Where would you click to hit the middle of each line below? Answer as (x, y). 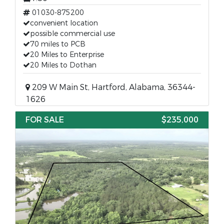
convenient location (64, 23)
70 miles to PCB (58, 44)
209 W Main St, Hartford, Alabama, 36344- (113, 87)
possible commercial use (72, 34)
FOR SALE (45, 120)
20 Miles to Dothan (63, 65)
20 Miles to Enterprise (67, 55)
